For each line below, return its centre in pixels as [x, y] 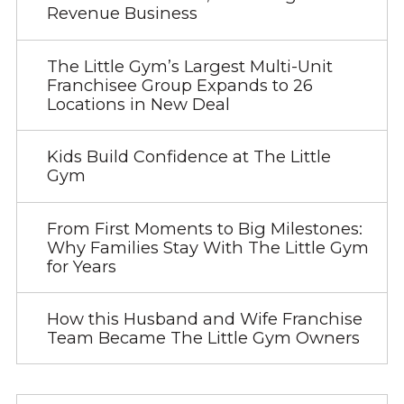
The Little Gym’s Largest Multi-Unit [189, 66]
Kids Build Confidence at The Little [188, 157]
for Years [81, 266]
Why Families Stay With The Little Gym [207, 247]
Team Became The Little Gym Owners [203, 338]
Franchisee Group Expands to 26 [179, 85]
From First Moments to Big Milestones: [204, 228]
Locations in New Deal [138, 104]
